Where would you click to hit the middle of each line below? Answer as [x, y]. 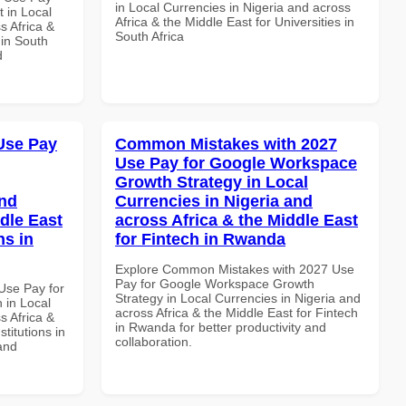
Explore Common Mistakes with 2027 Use [235, 269]
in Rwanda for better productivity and [221, 327]
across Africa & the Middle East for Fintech [237, 312]
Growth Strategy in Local [212, 182]
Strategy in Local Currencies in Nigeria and [238, 298]
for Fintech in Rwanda [200, 239]
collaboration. [154, 341]
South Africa [150, 36]
